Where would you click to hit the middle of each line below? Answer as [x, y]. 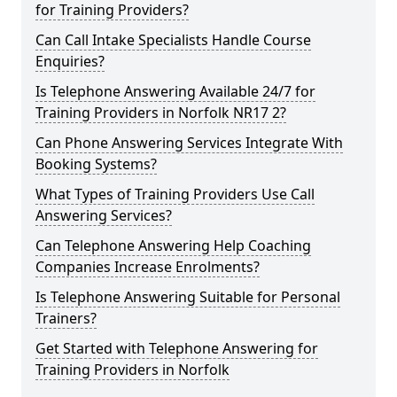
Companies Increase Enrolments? [148, 267]
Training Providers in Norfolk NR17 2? [161, 113]
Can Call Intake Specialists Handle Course [173, 40]
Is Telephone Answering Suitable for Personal [188, 297]
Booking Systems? [96, 164]
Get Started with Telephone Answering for [177, 348]
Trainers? [66, 318]
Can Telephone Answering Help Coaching [173, 245]
